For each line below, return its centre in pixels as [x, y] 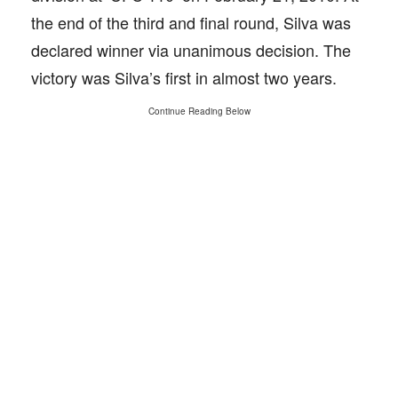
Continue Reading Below [199, 111]
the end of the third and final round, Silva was [191, 22]
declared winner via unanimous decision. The [191, 50]
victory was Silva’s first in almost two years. [184, 77]
